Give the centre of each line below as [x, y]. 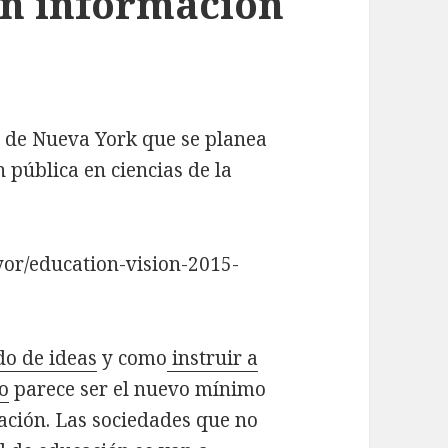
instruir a [213, 358]
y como [132, 358]
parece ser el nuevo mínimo [138, 389]
